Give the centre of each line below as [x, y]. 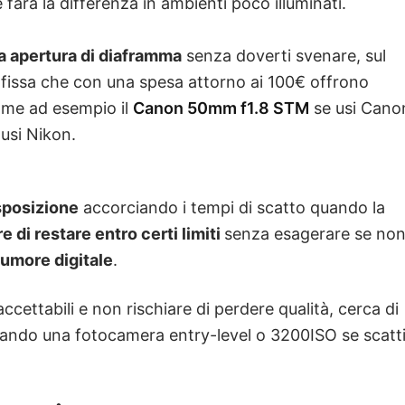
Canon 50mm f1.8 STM [221, 108]
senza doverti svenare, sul [284, 55]
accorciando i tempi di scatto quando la [232, 207]
